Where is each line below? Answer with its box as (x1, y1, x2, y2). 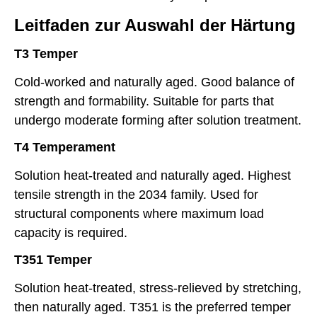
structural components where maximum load (14, 207, 264, 221)
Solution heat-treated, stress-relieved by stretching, (14, 281, 301, 296)
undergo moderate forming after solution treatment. (14, 113, 301, 127)
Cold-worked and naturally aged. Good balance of (14, 74, 294, 89)
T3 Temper (14, 46, 78, 61)
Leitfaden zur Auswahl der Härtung (14, 15, 296, 35)
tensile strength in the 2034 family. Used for (14, 188, 258, 202)
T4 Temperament (14, 140, 115, 155)
